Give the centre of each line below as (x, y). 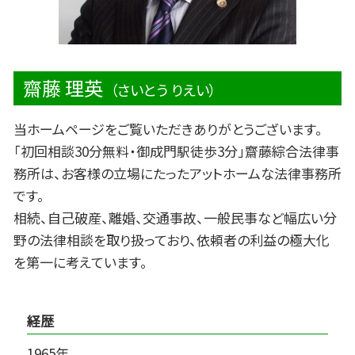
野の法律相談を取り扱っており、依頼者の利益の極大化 (172, 240)
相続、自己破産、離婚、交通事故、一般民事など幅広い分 (175, 218)
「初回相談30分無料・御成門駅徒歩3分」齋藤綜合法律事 (176, 151)
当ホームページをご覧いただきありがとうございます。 (168, 129)
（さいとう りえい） (163, 90)
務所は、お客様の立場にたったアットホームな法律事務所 (177, 174)
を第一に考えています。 (80, 262)
